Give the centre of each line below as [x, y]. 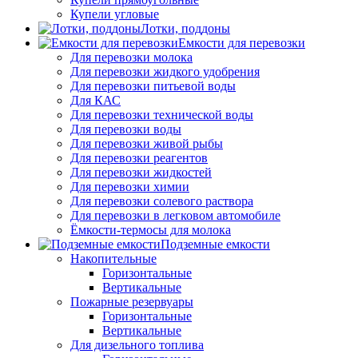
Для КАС [95, 100]
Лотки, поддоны [185, 28]
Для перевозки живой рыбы [147, 143]
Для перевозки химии [130, 186]
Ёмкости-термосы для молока [151, 229]
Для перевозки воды [126, 129]
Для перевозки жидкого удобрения [165, 71]
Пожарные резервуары [132, 301]
